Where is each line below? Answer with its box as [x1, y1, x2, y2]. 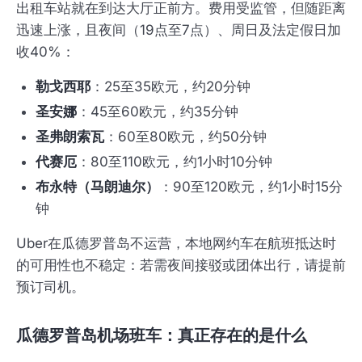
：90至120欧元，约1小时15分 [159, 179, 343, 196]
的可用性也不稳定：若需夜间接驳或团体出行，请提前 [16, 257, 346, 274]
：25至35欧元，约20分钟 [90, 78, 250, 95]
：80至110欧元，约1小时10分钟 [77, 154, 272, 170]
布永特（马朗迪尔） [36, 179, 159, 196]
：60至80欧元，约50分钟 [104, 128, 267, 145]
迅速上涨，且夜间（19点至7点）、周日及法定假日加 [16, 22, 341, 39]
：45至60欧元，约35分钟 [77, 103, 238, 120]
